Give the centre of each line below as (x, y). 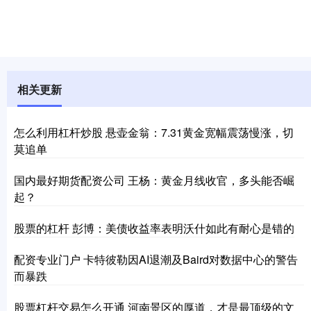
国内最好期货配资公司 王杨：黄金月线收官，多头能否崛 (154, 180)
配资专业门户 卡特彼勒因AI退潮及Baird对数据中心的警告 (156, 259)
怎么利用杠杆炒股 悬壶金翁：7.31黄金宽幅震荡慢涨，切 (154, 132)
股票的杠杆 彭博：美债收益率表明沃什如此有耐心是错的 (154, 228)
